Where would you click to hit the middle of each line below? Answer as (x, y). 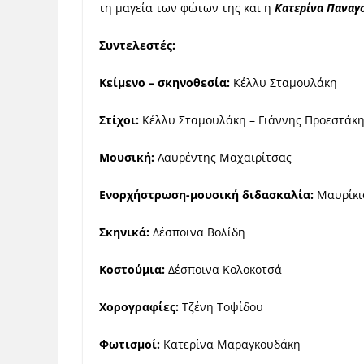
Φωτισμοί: (130, 344)
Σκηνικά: (124, 232)
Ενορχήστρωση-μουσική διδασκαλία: (206, 195)
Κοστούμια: (132, 269)
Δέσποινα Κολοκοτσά (223, 269)
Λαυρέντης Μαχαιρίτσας (223, 157)
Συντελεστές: (137, 45)
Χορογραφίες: (139, 307)
